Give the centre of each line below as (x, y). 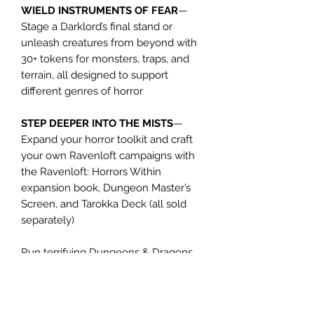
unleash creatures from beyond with (109, 42)
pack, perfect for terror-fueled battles (111, 284)
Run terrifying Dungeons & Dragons (107, 252)
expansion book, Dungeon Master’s (106, 187)
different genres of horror (82, 91)
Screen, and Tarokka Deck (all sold (104, 204)
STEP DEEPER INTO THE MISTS (97, 123)
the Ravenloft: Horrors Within (91, 171)
